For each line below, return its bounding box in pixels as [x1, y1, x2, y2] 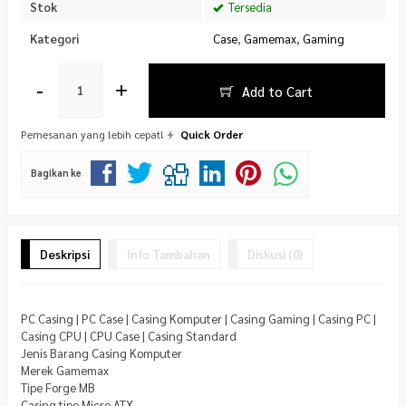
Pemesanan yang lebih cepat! [21, 127, 166, 141]
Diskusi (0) [247, 246, 303, 262]
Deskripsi [40, 246, 90, 262]
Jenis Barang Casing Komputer [21, 344, 182, 361]
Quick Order [180, 127, 243, 141]
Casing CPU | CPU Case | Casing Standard [21, 327, 237, 343]
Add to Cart [238, 82, 314, 100]
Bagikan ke [31, 167, 82, 179]
